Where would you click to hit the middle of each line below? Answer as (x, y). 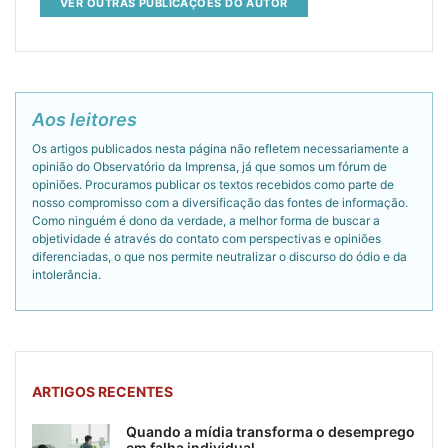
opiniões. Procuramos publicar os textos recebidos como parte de (213, 184)
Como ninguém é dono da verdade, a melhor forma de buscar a (206, 220)
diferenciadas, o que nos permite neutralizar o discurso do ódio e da (219, 256)
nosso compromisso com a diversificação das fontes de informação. (220, 202)
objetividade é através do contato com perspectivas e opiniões (206, 238)
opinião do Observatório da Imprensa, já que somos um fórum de (209, 166)
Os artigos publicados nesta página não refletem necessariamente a (220, 148)
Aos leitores (84, 119)
